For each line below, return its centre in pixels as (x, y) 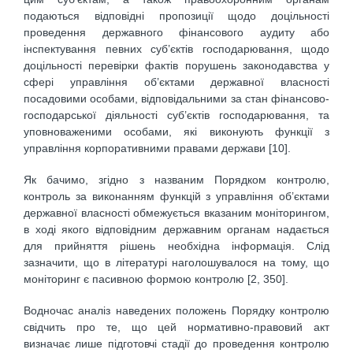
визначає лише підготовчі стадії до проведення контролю (176, 344)
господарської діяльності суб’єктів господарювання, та (176, 115)
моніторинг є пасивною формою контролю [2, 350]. (156, 279)
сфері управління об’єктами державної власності (176, 82)
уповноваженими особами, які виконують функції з (176, 131)
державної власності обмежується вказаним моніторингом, (176, 212)
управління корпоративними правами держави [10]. (157, 148)
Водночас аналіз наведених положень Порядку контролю (176, 311)
